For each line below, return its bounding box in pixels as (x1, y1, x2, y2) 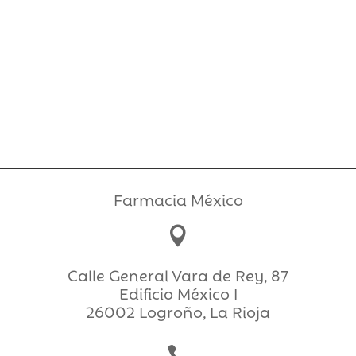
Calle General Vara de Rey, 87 (68, 264, 288, 286)
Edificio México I (118, 282, 238, 304)
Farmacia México (113, 188, 243, 211)
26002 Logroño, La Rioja (86, 300, 270, 323)
